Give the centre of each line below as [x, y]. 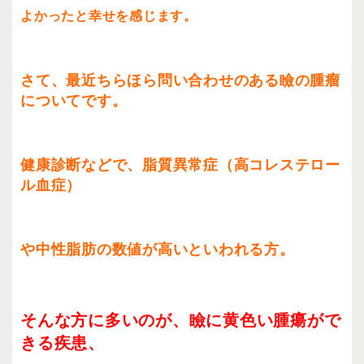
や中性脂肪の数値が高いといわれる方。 [158, 250]
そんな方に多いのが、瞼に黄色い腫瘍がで [181, 321]
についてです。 [74, 101]
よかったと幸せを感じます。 [109, 16]
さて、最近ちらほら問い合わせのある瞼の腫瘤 [180, 81]
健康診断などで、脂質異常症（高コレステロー [180, 165]
